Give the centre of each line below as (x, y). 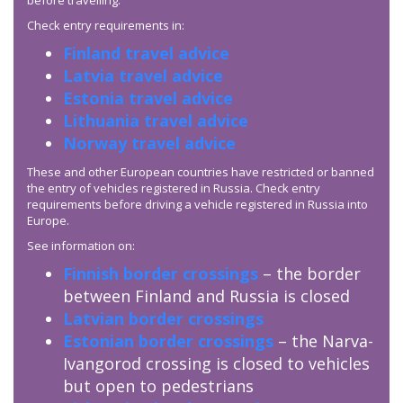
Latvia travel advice (143, 76)
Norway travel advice (149, 143)
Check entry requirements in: (106, 26)
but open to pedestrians (158, 386)
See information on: (81, 246)
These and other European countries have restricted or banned (201, 172)
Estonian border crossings (168, 341)
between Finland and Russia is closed (206, 296)
